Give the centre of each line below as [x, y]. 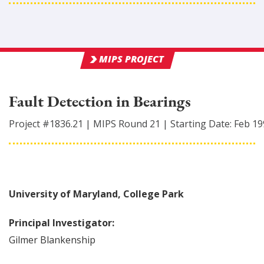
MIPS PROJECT [132, 59]
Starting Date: [202, 124]
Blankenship [68, 240]
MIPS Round [121, 124]
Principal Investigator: [62, 223]
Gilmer [23, 240]
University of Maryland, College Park [96, 194]
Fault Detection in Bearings [100, 101]
